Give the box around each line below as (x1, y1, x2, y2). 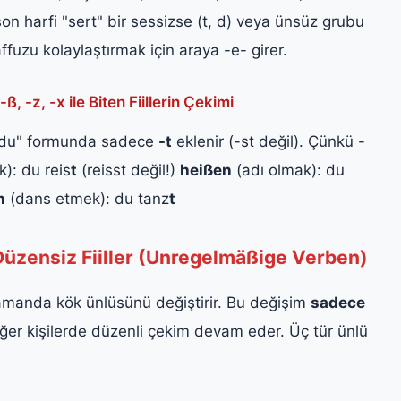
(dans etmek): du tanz (5, 189, 169, 208)
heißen (180, 160, 232, 179)
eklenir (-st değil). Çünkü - (172, 132, 365, 150)
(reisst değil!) (77, 160, 180, 179)
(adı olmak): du (232, 160, 345, 179)
